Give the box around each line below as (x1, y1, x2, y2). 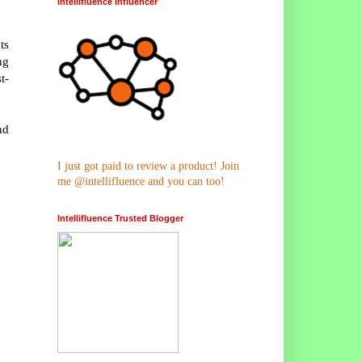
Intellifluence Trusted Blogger (57, 213, 183, 223)
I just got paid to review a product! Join (57, 159, 239, 172)
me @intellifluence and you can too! (57, 175, 225, 187)
